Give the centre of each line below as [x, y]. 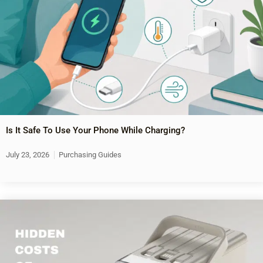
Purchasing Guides [90, 155]
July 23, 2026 [28, 155]
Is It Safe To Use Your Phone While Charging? [95, 131]
